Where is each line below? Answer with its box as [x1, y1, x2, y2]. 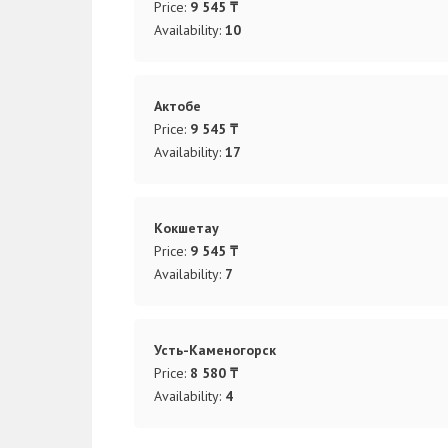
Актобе [153, 96, 201, 115]
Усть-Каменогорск [153, 340, 276, 359]
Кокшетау [153, 218, 219, 237]
